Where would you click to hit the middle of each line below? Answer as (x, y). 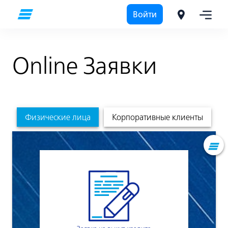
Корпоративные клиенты (158, 117)
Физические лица (58, 117)
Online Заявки (84, 65)
